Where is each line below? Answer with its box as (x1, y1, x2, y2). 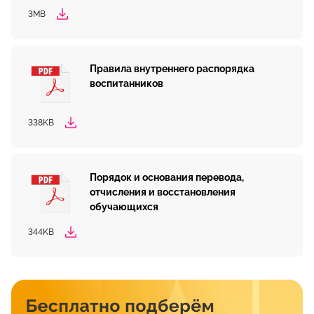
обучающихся (90, 201, 158, 213)
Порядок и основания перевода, (90, 172, 244, 184)
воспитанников (90, 78, 163, 89)
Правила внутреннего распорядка (90, 63, 254, 74)
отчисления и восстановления (90, 186, 235, 198)
